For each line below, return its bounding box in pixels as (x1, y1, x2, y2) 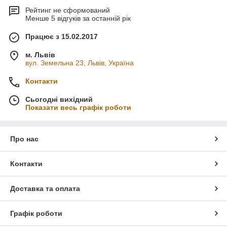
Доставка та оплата (10, 184, 80, 193)
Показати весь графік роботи (25, 103, 131, 112)
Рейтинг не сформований (25, 6, 110, 15)
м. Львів (25, 51, 55, 59)
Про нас (10, 135, 39, 143)
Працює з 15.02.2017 (25, 32, 98, 41)
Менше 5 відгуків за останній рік (25, 14, 131, 23)
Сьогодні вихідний (25, 95, 93, 104)
